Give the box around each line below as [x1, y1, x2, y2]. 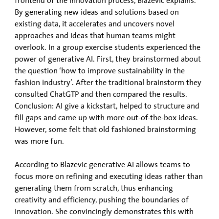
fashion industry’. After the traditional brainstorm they [15, 78, 201, 87]
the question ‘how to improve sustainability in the [15, 66, 185, 75]
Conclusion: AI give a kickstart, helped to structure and [15, 101, 199, 110]
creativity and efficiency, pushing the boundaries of [15, 195, 189, 204]
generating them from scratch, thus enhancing [15, 183, 173, 193]
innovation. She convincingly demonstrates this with [15, 207, 194, 216]
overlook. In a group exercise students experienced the [15, 43, 200, 52]
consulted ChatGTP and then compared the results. [15, 89, 187, 99]
